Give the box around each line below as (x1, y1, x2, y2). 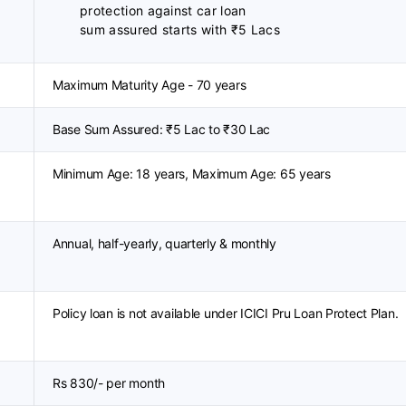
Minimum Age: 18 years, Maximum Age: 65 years (53, 166, 331, 181)
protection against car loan (80, 3, 246, 18)
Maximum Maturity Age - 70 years (53, 77, 246, 92)
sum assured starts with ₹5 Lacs (80, 22, 280, 37)
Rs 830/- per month (53, 375, 165, 391)
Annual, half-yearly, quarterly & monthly (53, 236, 276, 251)
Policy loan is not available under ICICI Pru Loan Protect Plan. (53, 305, 399, 321)
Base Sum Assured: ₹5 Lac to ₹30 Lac (53, 121, 271, 137)
